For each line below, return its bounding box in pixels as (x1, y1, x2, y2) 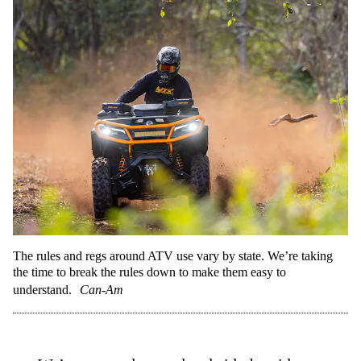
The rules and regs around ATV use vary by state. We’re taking (13, 249, 333, 263)
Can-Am (80, 283, 123, 297)
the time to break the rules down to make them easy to (13, 265, 286, 279)
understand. (13, 283, 72, 297)
